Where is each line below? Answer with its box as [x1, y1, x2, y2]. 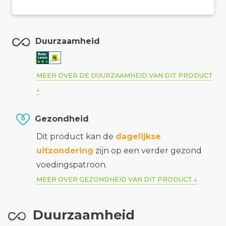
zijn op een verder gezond [93, 146, 202, 156]
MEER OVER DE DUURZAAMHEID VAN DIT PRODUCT [36, 72, 213, 80]
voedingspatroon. [36, 160, 107, 170]
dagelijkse [116, 132, 161, 142]
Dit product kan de [36, 132, 116, 142]
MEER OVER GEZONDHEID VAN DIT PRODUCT [36, 176, 192, 184]
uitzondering [36, 146, 93, 156]
